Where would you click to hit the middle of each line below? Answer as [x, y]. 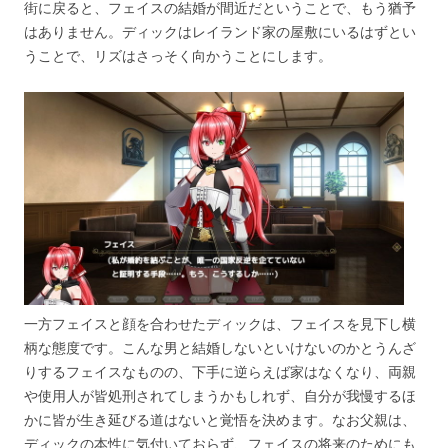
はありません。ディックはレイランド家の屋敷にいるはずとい [220, 32]
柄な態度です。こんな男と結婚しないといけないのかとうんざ [220, 348]
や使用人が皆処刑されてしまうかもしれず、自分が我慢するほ [220, 396]
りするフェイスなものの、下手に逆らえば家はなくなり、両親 [220, 372]
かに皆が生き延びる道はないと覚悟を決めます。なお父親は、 [220, 420]
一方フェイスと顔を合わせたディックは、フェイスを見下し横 [220, 324]
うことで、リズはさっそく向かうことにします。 [178, 56]
